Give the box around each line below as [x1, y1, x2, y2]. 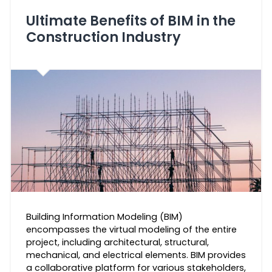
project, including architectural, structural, [25, 236, 209, 248]
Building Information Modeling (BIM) [25, 210, 183, 223]
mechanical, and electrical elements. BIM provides [25, 248, 246, 261]
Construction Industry [25, 27, 181, 47]
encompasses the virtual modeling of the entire [25, 223, 237, 236]
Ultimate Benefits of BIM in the [25, 10, 236, 30]
